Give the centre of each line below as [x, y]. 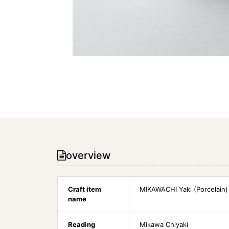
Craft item [85, 189]
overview [88, 156]
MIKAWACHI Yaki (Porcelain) [184, 189]
